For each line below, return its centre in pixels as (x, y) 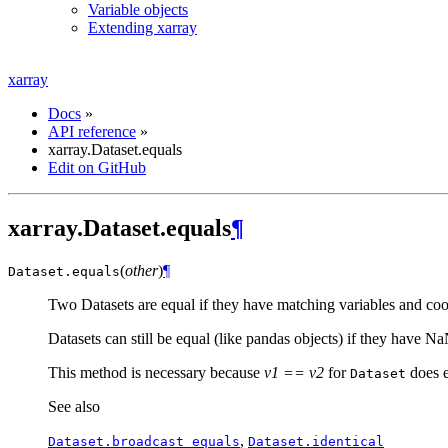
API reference (92, 131)
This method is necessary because (156, 372)
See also (74, 406)
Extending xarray (142, 27)
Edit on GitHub (97, 167)
